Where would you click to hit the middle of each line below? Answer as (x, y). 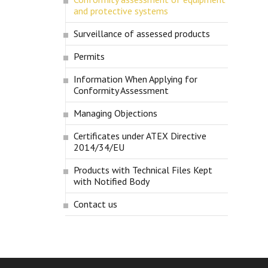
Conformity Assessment (121, 90)
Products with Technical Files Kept (143, 170)
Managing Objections (115, 113)
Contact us (95, 204)
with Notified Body (111, 181)
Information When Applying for (135, 79)
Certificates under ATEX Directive (140, 135)
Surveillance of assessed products (141, 33)
